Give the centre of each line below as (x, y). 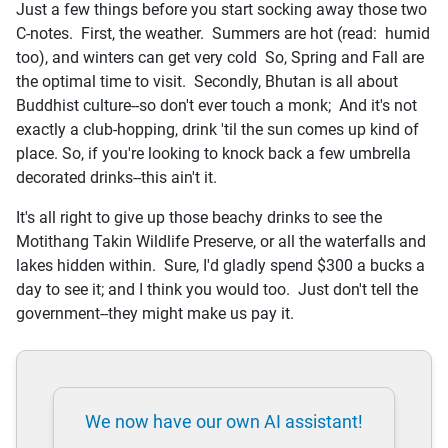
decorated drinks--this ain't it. (118, 177)
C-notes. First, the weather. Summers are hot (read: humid (223, 33)
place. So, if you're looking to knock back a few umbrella (213, 153)
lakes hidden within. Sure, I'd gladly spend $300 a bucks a (220, 265)
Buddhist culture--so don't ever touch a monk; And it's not (216, 105)
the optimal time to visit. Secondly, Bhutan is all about (207, 81)
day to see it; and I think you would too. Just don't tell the (217, 289)
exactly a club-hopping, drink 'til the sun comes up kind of (217, 129)
